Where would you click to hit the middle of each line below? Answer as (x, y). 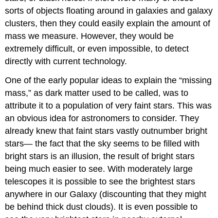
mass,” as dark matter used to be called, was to (97, 93)
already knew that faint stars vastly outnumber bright (106, 131)
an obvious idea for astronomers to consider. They (102, 118)
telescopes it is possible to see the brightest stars (100, 182)
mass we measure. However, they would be (90, 36)
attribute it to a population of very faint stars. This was (109, 106)
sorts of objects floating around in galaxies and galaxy (109, 11)
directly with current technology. (66, 62)
